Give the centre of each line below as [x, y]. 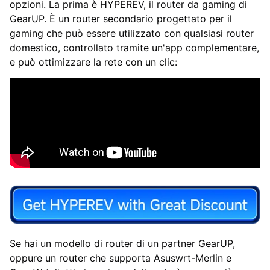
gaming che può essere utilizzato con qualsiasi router [132, 33]
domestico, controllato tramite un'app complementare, [134, 48]
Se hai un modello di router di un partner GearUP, [122, 243]
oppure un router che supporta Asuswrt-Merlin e [121, 258]
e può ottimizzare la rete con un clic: [93, 62]
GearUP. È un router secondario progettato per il [121, 19]
